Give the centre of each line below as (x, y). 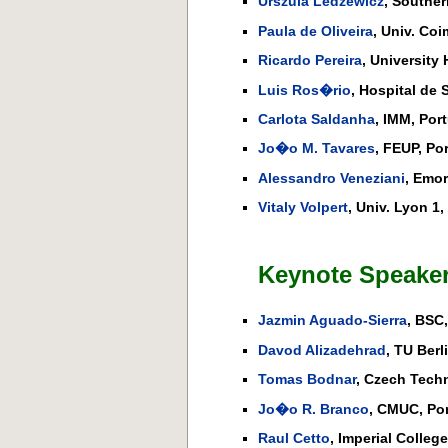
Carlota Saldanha (316, 118)
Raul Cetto (294, 437)
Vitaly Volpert (303, 207)
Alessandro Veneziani (331, 177)
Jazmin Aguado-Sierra (332, 320)
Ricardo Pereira (310, 60)
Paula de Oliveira (315, 30)
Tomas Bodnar (307, 379)
